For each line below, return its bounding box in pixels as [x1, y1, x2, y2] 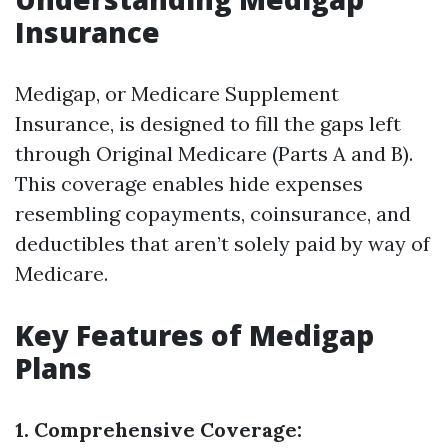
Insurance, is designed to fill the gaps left [15, 111, 401, 136]
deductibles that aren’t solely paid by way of [15, 231, 430, 256]
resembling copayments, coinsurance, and [15, 201, 411, 226]
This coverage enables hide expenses [15, 171, 363, 196]
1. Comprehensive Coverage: [15, 417, 302, 442]
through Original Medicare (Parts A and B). [15, 141, 413, 166]
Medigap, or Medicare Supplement [15, 81, 339, 106]
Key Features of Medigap [15, 316, 374, 354]
